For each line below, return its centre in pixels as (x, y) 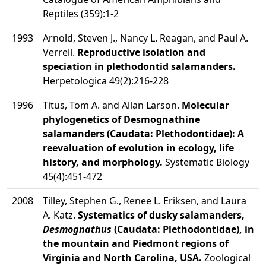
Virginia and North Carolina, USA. (122, 258)
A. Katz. (60, 215)
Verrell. (60, 52)
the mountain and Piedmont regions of (136, 243)
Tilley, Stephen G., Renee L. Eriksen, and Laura (145, 201)
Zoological (226, 258)
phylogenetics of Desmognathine (121, 119)
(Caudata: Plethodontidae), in (183, 229)
